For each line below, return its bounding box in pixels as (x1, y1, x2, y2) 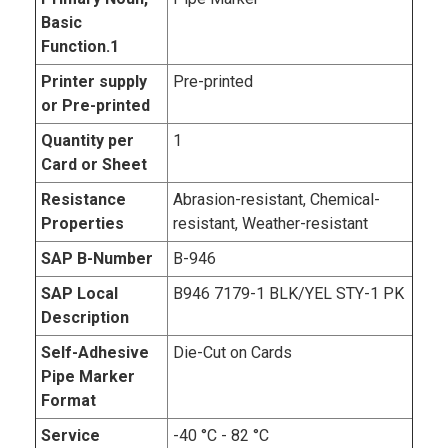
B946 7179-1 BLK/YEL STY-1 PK (173, 284, 404, 304)
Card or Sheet (41, 155, 147, 175)
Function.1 (41, 37, 119, 57)
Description (41, 308, 129, 328)
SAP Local (41, 284, 118, 304)
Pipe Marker (41, 367, 135, 387)
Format (41, 391, 96, 411)
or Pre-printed (41, 96, 150, 116)
